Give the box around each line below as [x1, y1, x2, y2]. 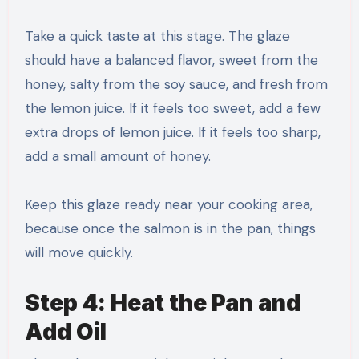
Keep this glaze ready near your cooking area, [24, 196, 313, 214]
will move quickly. [24, 244, 133, 262]
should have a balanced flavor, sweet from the [24, 51, 318, 70]
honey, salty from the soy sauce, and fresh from [24, 75, 328, 94]
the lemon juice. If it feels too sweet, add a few [24, 99, 321, 118]
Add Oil [24, 318, 107, 346]
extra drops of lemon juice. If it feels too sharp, [24, 123, 321, 142]
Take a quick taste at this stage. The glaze [24, 27, 290, 46]
